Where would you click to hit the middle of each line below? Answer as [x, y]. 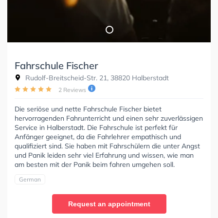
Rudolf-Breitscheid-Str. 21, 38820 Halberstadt [96, 78]
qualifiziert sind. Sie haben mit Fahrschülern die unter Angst [107, 146]
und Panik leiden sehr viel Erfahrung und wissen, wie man [104, 155]
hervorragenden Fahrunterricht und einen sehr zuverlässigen [109, 118]
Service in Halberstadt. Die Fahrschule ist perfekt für [96, 127]
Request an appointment [109, 204]
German [30, 179]
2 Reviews [72, 90]
